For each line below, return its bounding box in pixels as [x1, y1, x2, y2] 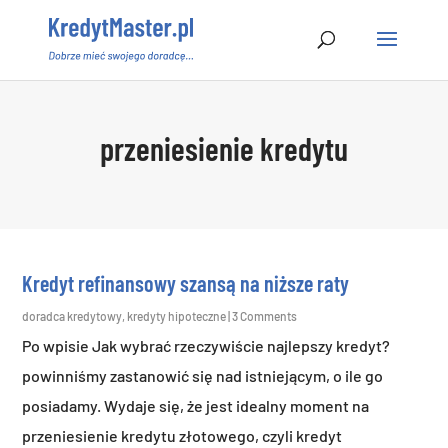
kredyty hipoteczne [127, 309, 227, 323]
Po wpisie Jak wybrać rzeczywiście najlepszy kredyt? [22, 336, 391, 355]
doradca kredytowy [22, 309, 123, 323]
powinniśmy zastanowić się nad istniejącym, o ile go [22, 366, 384, 385]
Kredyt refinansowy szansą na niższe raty [22, 270, 350, 296]
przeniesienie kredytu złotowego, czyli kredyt [22, 426, 343, 445]
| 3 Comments [226, 309, 298, 323]
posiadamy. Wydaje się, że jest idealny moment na [22, 396, 370, 415]
